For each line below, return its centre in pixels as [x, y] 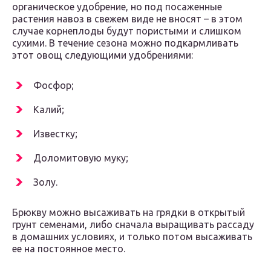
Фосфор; [54, 86]
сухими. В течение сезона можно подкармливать [125, 43]
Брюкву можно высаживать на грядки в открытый [129, 213]
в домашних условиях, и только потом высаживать [132, 237]
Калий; [49, 110]
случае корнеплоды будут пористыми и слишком [127, 31]
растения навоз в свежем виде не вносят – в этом [127, 19]
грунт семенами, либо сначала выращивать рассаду [133, 225]
